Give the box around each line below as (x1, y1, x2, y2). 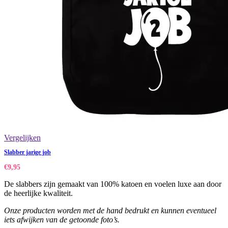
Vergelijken (4, 133, 41, 142)
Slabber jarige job (4, 149, 51, 156)
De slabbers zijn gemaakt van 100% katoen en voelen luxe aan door (4, 180, 221, 189)
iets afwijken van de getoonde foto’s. (4, 215, 120, 224)
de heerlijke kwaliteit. (4, 189, 73, 198)
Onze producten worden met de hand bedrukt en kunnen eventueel (4, 206, 216, 215)
